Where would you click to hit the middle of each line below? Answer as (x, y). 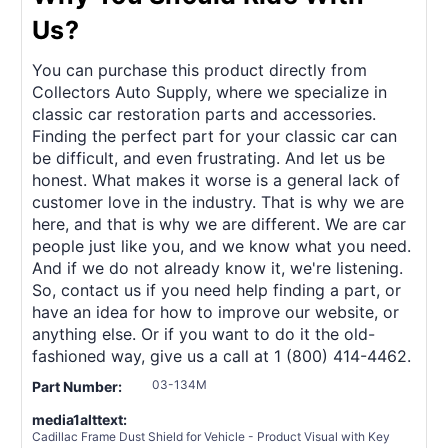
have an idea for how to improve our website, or (215, 311)
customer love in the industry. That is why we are (218, 201)
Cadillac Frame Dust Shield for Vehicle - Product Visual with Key (211, 436)
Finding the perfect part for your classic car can (214, 135)
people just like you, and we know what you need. (221, 245)
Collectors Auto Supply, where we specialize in (209, 91)
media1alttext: (79, 419)
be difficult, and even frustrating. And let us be (208, 157)
